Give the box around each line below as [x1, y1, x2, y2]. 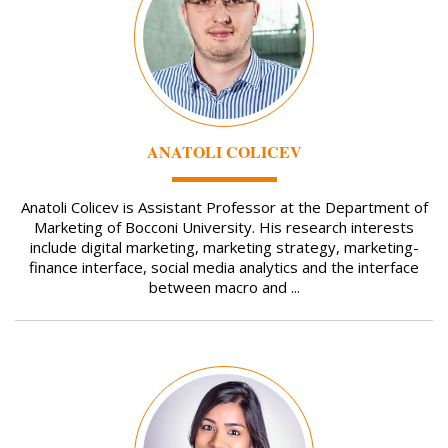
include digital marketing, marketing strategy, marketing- [29, 237, 419, 258]
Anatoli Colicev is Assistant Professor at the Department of [20, 197, 428, 218]
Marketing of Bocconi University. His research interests [34, 217, 414, 238]
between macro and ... [148, 277, 300, 298]
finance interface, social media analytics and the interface [29, 257, 419, 278]
